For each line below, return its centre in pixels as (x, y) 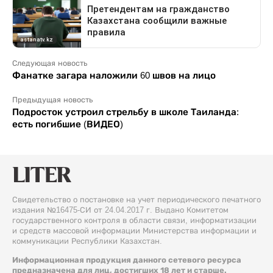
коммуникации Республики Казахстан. (87, 241)
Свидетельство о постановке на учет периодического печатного (136, 199)
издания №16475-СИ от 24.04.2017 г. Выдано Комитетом (120, 210)
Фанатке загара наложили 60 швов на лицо (114, 75)
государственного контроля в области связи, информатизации (134, 220)
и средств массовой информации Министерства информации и (134, 230)
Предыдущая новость (52, 100)
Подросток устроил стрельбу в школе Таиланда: (126, 112)
